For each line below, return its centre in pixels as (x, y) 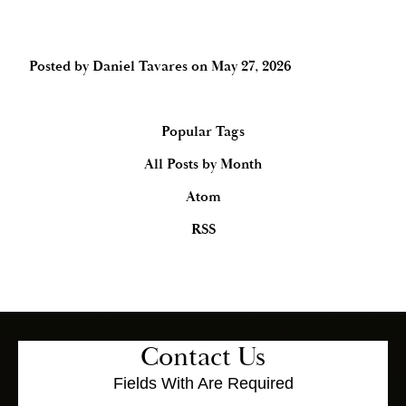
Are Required (245, 384)
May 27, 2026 (251, 67)
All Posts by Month (203, 164)
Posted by (61, 67)
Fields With (155, 384)
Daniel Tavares (140, 67)
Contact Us (203, 358)
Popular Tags (203, 132)
